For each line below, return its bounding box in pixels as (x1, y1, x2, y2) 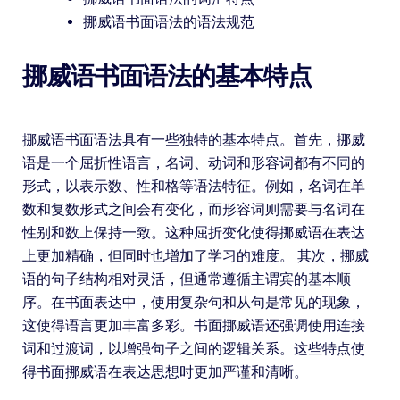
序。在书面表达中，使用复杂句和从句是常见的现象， (21, 293, 365, 311)
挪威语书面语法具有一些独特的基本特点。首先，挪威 (21, 130, 365, 148)
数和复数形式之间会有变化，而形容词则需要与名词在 (21, 200, 365, 218)
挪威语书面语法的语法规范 (82, 12, 254, 30)
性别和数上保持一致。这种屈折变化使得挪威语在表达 (21, 223, 365, 241)
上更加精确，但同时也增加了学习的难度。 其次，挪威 (21, 246, 369, 264)
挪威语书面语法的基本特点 (21, 61, 312, 91)
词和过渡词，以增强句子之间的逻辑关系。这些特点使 (21, 339, 365, 357)
